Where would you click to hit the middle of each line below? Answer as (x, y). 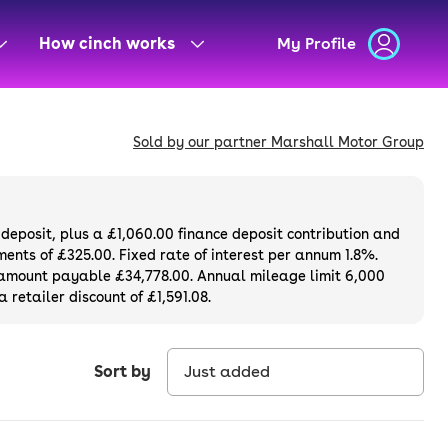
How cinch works (107, 43)
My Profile (316, 43)
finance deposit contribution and (287, 234)
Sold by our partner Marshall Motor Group (278, 142)
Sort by (122, 371)
